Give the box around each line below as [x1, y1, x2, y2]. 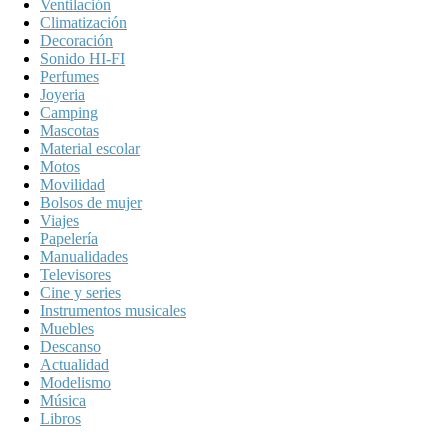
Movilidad [40, 176, 105, 194]
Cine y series [40, 284, 121, 302]
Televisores [40, 266, 111, 284]
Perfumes [40, 68, 99, 86]
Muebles [40, 320, 94, 338]
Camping [40, 104, 98, 122]
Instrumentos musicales [40, 302, 186, 320]
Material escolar [40, 140, 140, 158]
